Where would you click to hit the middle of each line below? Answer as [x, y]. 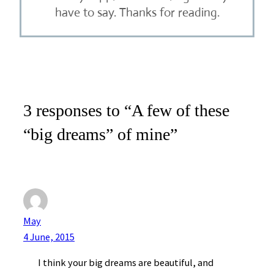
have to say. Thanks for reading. [137, 13]
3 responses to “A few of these [126, 111]
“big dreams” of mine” [100, 135]
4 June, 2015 [49, 236]
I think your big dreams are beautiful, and [126, 262]
